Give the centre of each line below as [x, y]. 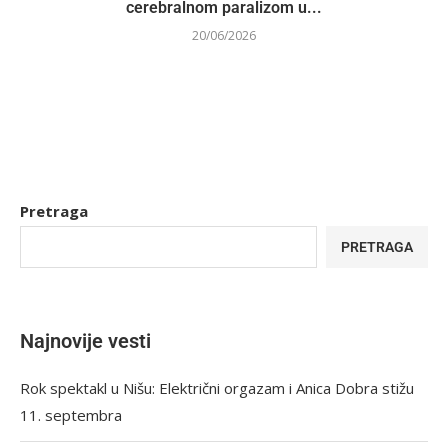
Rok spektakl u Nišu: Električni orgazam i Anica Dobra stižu [217, 387]
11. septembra [71, 414]
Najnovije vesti [85, 340]
